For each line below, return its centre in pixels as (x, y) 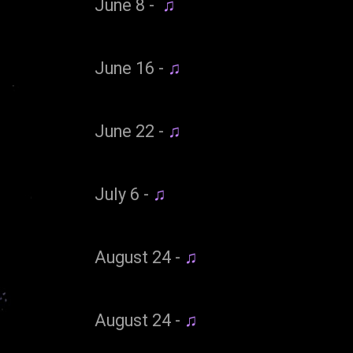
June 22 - (131, 132)
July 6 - (124, 195)
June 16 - (131, 69)
